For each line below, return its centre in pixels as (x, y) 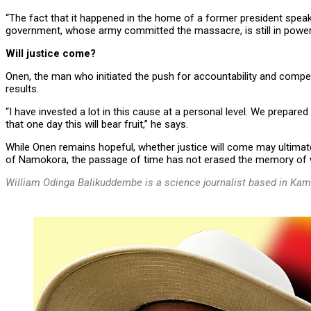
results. (22, 89)
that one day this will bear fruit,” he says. (97, 124)
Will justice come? (51, 53)
